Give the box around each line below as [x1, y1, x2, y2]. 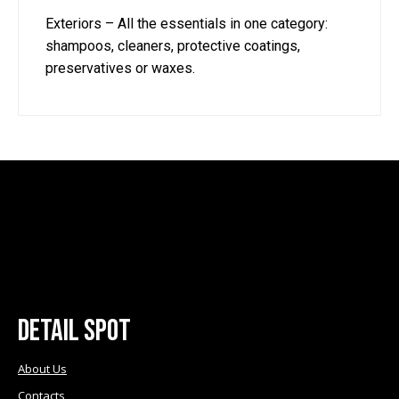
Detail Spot [18, 313, 131, 349]
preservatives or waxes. [45, 60, 195, 77]
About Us [18, 361, 67, 377]
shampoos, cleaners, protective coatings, [45, 37, 300, 54]
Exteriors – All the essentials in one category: [45, 15, 328, 32]
